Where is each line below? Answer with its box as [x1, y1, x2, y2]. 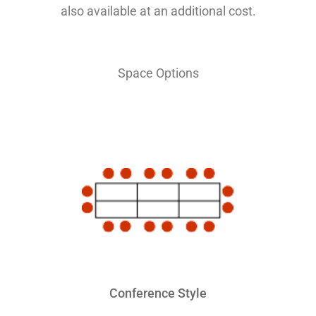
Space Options [117, 66, 199, 81]
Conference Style [109, 286, 207, 301]
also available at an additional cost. [60, 4, 256, 19]
